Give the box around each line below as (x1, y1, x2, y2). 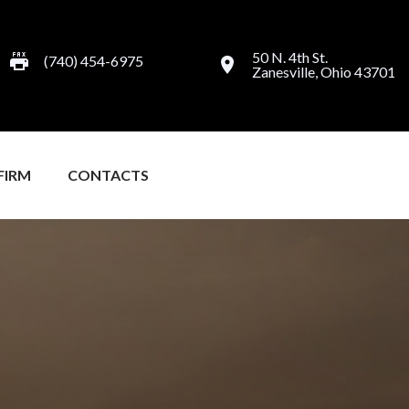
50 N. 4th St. (252, 47, 328, 66)
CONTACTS (68, 165, 149, 184)
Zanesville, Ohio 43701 (252, 62, 395, 80)
